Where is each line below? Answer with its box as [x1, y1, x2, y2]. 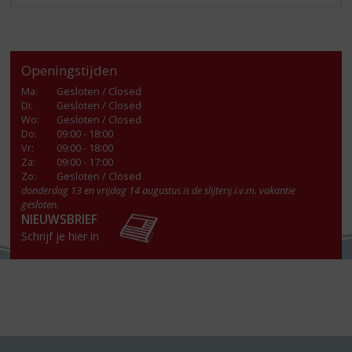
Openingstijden [21, 61, 118, 79]
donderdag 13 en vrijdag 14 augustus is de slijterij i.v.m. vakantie [21, 184, 296, 198]
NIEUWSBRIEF [21, 211, 98, 229]
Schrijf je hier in [21, 229, 100, 244]
